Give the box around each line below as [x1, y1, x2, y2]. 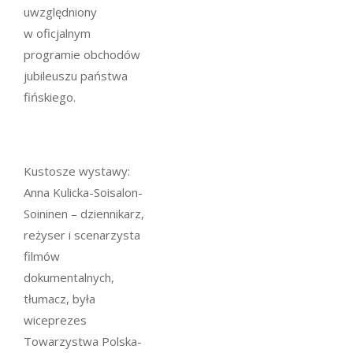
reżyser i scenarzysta [24, 227, 140, 243]
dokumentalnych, [24, 269, 114, 285]
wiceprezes [24, 312, 87, 328]
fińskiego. [24, 89, 76, 105]
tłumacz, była [24, 291, 95, 307]
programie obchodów [24, 46, 140, 62]
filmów [24, 248, 60, 264]
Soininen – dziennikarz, [24, 206, 144, 221]
